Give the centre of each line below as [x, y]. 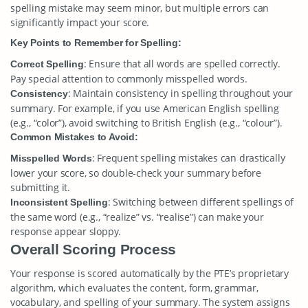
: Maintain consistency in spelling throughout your [180, 93]
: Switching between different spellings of [200, 202]
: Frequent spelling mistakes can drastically [188, 158]
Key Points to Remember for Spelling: [96, 43]
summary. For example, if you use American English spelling [145, 108]
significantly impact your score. [80, 22]
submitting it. [41, 187]
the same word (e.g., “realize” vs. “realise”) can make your [137, 217]
